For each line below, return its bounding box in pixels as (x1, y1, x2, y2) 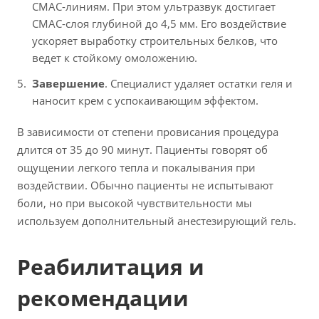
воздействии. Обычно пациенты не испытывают (17, 177, 273, 192)
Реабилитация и (17, 251, 204, 281)
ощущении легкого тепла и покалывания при (17, 159, 256, 174)
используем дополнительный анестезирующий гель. (17, 213, 296, 228)
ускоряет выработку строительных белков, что (32, 33, 278, 48)
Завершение (32, 75, 105, 90)
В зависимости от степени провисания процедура (17, 124, 278, 139)
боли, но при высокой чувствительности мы (17, 195, 252, 210)
